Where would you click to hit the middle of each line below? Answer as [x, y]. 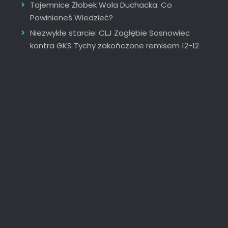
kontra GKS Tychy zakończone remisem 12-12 [114, 45]
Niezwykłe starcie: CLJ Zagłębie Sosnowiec [110, 33]
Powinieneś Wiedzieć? [71, 17]
